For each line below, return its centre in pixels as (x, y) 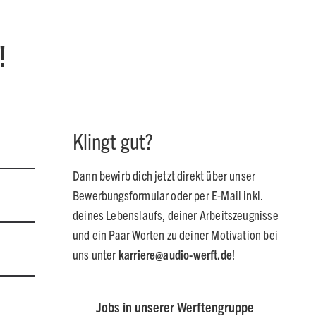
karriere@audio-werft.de (175, 255)
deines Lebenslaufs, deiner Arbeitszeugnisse (176, 215)
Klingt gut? (113, 140)
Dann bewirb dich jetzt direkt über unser (164, 176)
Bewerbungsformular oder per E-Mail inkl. (168, 195)
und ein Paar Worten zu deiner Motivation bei (175, 235)
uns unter (95, 255)
